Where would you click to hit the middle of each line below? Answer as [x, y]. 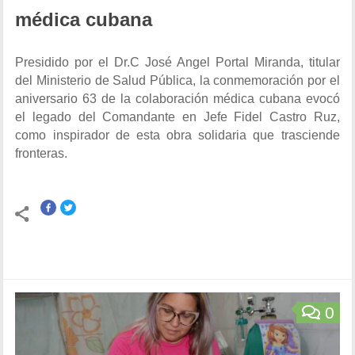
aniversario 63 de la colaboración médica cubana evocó [177, 99]
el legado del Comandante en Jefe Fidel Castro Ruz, [177, 117]
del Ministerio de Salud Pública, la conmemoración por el [177, 80]
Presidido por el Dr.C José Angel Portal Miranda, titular [177, 62]
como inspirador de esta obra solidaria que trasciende [177, 135]
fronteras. [42, 153]
